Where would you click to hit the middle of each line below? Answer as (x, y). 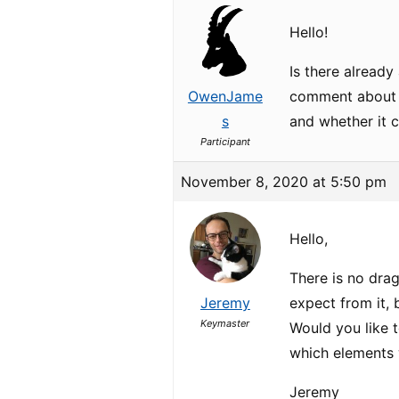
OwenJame (225, 96)
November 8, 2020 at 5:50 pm (284, 182)
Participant (225, 142)
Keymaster (225, 323)
